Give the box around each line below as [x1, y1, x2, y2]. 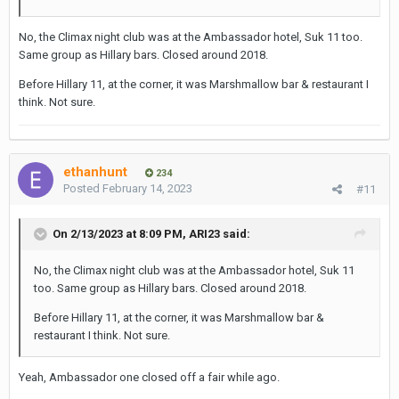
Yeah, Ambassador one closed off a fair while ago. [19, 370, 280, 384]
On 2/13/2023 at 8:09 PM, [53, 226, 189, 240]
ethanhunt [63, 164, 127, 180]
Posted [63, 182, 102, 195]
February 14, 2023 [102, 182, 192, 195]
